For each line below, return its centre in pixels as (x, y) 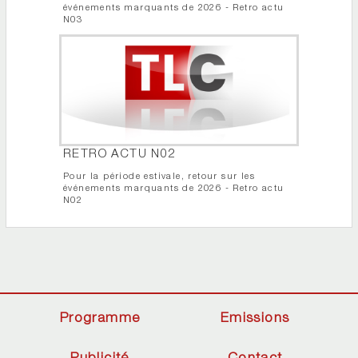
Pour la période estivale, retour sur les (159, 177)
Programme (100, 320)
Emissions (255, 320)
